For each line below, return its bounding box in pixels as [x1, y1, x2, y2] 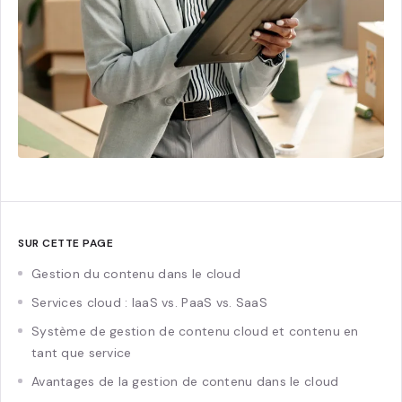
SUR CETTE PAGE [18, 235, 113, 250]
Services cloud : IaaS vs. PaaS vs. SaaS [31, 293, 267, 310]
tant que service [31, 344, 132, 361]
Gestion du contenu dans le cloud [31, 265, 240, 282]
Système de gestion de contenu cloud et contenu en [31, 322, 359, 339]
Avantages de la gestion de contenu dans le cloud [31, 372, 339, 389]
